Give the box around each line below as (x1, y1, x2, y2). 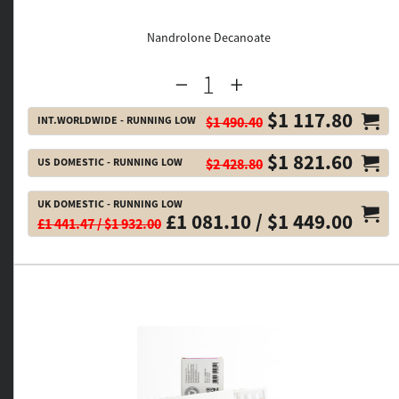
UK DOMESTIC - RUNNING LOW (37, 197, 183, 210)
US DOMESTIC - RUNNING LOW (37, 155, 183, 168)
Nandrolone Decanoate (146, 29, 271, 45)
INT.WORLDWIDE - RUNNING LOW (37, 113, 196, 126)
